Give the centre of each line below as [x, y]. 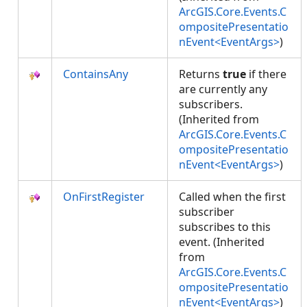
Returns [201, 74]
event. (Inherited [222, 242]
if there [266, 74]
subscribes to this [225, 227]
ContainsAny [96, 74]
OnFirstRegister [104, 197]
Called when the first [232, 197]
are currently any [223, 89]
